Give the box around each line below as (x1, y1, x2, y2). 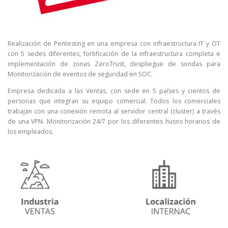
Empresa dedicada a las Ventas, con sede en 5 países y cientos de (8, 87, 220, 96)
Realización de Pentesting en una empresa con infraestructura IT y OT (8, 39, 220, 48)
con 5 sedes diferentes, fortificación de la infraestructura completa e (8, 49, 220, 59)
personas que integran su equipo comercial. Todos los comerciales (8, 97, 220, 106)
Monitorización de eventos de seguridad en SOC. (8, 70, 153, 79)
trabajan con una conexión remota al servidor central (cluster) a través (8, 107, 220, 116)
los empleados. (8, 127, 53, 136)
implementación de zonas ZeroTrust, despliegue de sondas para (8, 60, 220, 69)
